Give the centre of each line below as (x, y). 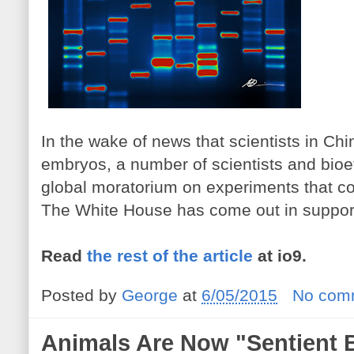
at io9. (280, 255)
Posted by (81, 295)
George (150, 295)
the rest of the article (170, 255)
